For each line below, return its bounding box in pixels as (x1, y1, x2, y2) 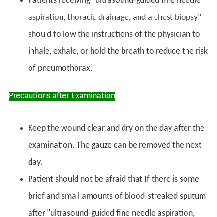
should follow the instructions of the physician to (28, 30, 200, 39)
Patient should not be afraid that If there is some (28, 174, 199, 184)
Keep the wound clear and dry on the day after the (28, 124, 204, 133)
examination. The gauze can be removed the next (28, 140, 201, 150)
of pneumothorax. (28, 63, 93, 73)
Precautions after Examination (9, 91, 115, 101)
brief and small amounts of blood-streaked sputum (28, 191, 206, 201)
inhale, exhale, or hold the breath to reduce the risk (28, 46, 208, 56)
